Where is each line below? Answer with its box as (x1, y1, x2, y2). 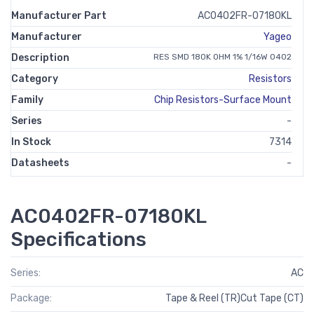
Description (11, 52, 69, 64)
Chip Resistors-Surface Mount (154, 94, 292, 106)
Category (11, 73, 58, 85)
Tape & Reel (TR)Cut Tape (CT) (165, 292, 303, 305)
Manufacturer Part (11, 10, 107, 22)
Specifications (11, 228, 146, 251)
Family (11, 94, 43, 106)
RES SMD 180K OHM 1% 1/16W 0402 (153, 52, 292, 62)
